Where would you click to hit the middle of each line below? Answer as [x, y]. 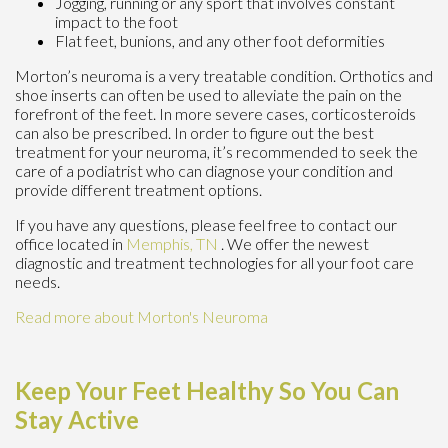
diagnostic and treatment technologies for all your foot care [214, 262]
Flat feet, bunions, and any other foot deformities [220, 40]
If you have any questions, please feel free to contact [194, 224]
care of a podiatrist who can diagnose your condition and [204, 170]
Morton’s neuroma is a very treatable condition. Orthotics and [224, 75]
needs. [37, 281]
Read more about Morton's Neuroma [141, 316]
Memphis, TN [172, 243]
